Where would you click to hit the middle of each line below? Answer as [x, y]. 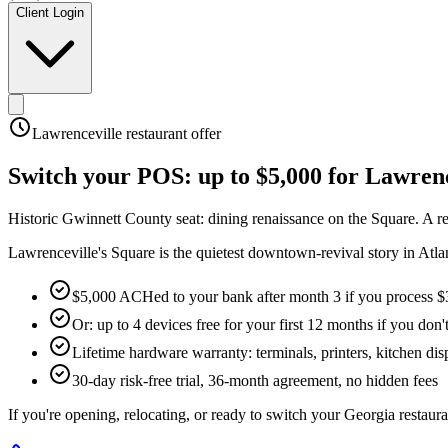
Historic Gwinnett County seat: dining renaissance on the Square [211, 218]
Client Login [50, 12]
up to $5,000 [260, 175]
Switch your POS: [103, 175]
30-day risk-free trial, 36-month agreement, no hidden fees [255, 380]
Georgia [369, 414]
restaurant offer [171, 133]
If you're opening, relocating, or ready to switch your [176, 414]
